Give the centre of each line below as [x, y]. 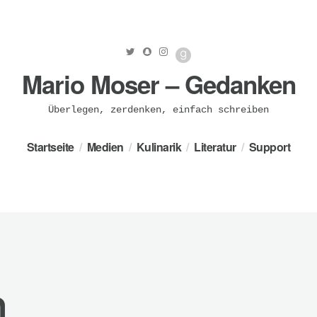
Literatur [215, 147]
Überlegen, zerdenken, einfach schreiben [158, 110]
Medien [105, 147]
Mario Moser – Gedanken [158, 85]
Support [270, 147]
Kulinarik [159, 147]
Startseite [50, 147]
